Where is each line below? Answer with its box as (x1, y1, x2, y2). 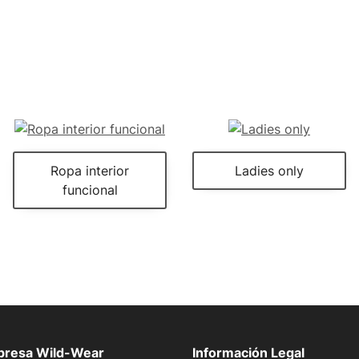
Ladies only (235, 162, 304, 179)
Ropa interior (50, 162, 129, 179)
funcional (62, 181, 118, 198)
